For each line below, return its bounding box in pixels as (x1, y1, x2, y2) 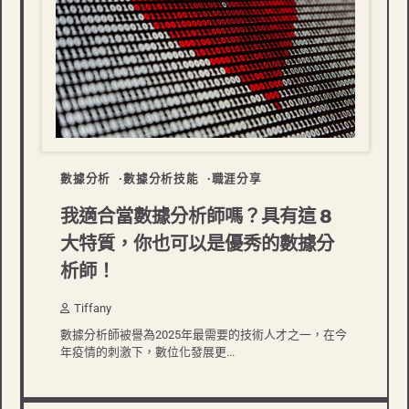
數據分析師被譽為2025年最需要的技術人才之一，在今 (60, 328, 347, 342)
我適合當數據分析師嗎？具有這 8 (60, 205, 332, 228)
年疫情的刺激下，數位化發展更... (60, 345, 235, 360)
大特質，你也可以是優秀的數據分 (60, 233, 334, 256)
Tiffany (74, 301, 111, 316)
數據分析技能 (123, 172, 199, 186)
